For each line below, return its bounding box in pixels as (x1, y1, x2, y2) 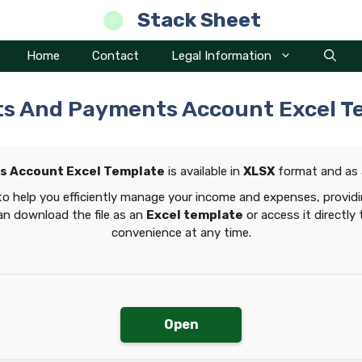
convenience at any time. (111, 225, 251, 240)
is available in (165, 164, 243, 179)
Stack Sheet (137, 8, 261, 32)
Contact (91, 48, 139, 63)
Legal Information (170, 48, 271, 63)
